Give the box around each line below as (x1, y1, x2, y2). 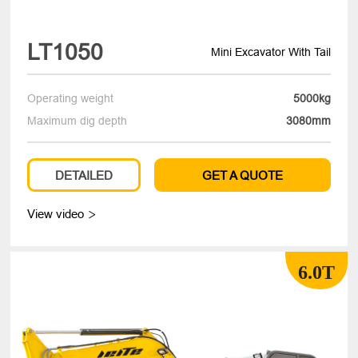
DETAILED (55, 168, 113, 182)
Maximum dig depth (27, 114, 128, 128)
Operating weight (27, 92, 114, 105)
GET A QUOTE (201, 168, 283, 182)
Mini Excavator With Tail (210, 45, 331, 58)
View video (27, 206, 88, 221)
